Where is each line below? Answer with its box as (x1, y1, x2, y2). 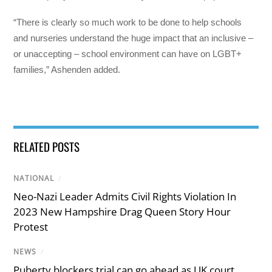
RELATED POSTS (13, 137, 80, 155)
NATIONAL (13, 172, 55, 183)
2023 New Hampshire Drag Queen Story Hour (13, 204, 231, 219)
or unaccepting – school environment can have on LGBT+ (13, 49, 242, 59)
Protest (13, 219, 49, 234)
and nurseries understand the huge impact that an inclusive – (13, 33, 254, 44)
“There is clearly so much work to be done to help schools (13, 17, 242, 28)
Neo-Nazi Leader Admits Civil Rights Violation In (13, 189, 237, 203)
